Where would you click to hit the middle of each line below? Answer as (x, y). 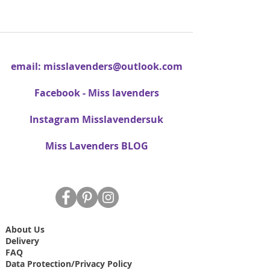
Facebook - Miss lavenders (96, 93)
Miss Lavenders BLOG (96, 146)
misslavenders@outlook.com (113, 67)
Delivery (22, 241)
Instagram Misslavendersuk (96, 120)
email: (27, 67)
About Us (25, 230)
